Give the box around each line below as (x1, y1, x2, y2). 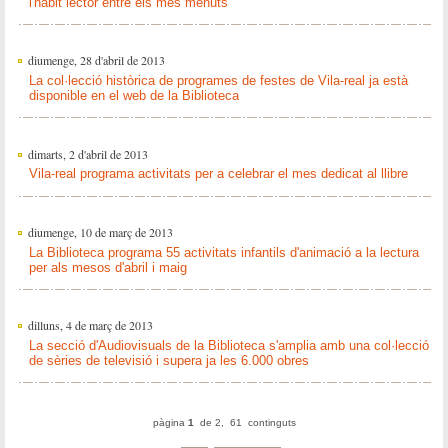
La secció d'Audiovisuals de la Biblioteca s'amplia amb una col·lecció (28, 338, 429, 354)
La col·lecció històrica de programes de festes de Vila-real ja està (28, 73, 408, 89)
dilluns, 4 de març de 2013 (27, 317, 153, 334)
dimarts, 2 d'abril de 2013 (27, 145, 148, 162)
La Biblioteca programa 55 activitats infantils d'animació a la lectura (28, 244, 419, 260)
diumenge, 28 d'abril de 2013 (27, 52, 165, 69)
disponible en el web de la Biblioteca (28, 88, 239, 104)
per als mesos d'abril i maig (28, 259, 187, 275)
